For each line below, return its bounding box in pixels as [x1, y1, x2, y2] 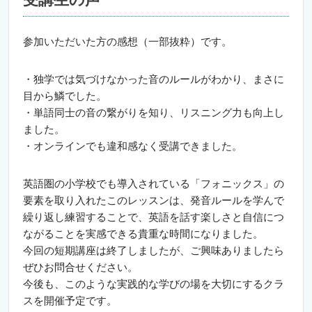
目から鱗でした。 [23, 89, 107, 102]
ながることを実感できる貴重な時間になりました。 [23, 227, 263, 240]
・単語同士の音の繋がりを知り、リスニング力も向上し [23, 106, 284, 118]
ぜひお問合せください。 [23, 260, 138, 273]
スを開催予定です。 [23, 294, 117, 306]
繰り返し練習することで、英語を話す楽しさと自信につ [23, 210, 284, 223]
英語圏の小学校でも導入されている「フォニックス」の [23, 177, 284, 189]
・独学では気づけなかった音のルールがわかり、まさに [23, 72, 284, 85]
